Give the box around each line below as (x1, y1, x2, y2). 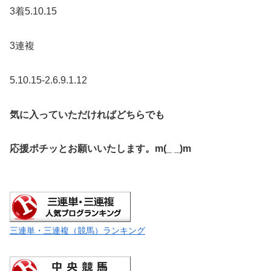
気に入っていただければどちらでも (10, 109, 165, 120)
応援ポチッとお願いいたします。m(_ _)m (10, 143, 191, 154)
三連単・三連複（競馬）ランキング (10, 226, 145, 236)
